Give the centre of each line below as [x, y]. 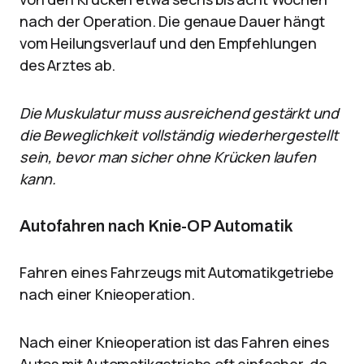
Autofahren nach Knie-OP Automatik [156, 226]
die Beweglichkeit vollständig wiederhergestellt [179, 135]
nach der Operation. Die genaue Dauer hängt [172, 21]
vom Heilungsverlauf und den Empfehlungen [168, 43]
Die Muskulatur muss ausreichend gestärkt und [180, 113]
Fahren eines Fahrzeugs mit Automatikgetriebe [177, 272]
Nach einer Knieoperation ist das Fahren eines [174, 342]
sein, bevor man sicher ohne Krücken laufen [168, 157]
